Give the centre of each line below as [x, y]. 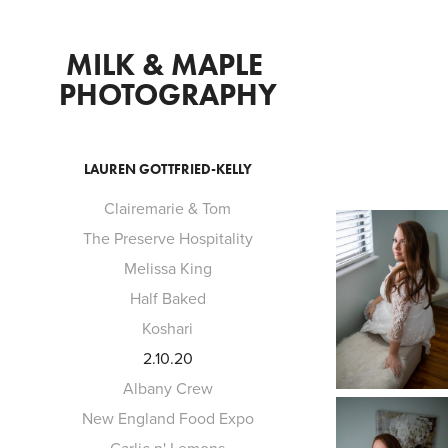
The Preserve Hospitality [167, 238]
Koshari [168, 328]
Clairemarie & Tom [168, 208]
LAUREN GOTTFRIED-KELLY [167, 169]
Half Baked [167, 298]
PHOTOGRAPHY [167, 94]
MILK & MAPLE [164, 64]
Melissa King [167, 268]
